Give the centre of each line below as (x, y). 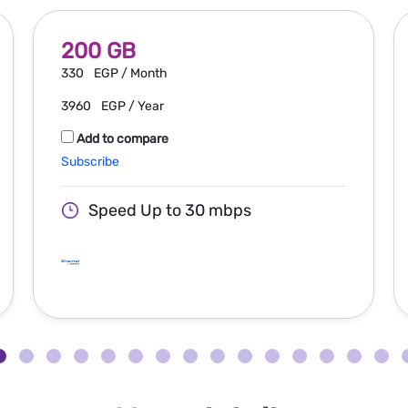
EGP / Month (130, 73)
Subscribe (90, 161)
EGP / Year (132, 106)
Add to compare (122, 138)
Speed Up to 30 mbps (169, 210)
